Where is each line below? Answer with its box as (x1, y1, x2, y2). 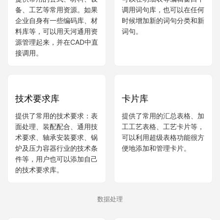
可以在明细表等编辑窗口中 (122, 54, 204, 62)
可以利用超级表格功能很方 (122, 192, 204, 201)
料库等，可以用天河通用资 (15, 86, 98, 95)
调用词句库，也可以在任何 (122, 64, 204, 73)
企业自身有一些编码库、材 (15, 75, 98, 84)
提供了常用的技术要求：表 (15, 170, 98, 179)
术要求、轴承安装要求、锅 (15, 192, 98, 201)
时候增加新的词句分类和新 (122, 75, 204, 84)
